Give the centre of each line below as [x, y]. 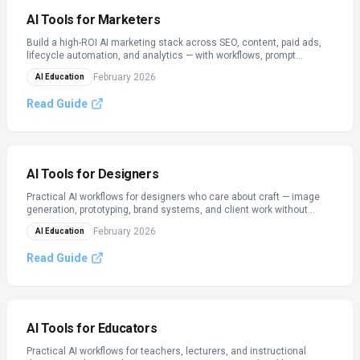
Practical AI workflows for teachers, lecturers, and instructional [166, 351]
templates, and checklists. [86, 68]
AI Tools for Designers [93, 174]
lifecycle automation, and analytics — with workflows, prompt [161, 55]
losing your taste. [65, 223]
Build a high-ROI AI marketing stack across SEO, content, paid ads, [174, 43]
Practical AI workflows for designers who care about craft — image [173, 197]
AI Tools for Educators [92, 328]
